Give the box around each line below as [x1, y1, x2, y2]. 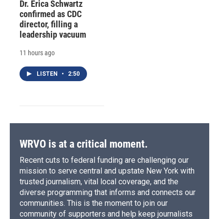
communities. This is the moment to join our [20, 198, 168, 208]
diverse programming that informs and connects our [20, 187, 196, 197]
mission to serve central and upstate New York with [20, 166, 195, 175]
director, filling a [20, 19, 78, 29]
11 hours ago [20, 48, 55, 57]
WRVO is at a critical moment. [20, 137, 148, 150]
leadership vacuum [20, 29, 86, 40]
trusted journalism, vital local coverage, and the [20, 176, 178, 186]
